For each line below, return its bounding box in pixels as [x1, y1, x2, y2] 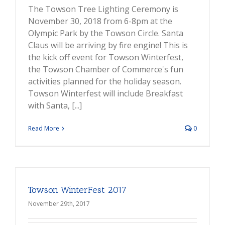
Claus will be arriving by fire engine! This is [28, 40, 188, 51]
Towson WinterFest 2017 [28, 184, 127, 196]
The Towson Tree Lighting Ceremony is [28, 4, 178, 15]
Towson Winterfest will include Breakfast [28, 88, 183, 99]
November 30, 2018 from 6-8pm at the [28, 16, 172, 27]
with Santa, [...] [28, 100, 82, 111]
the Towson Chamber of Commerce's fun [28, 64, 183, 75]
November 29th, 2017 [28, 199, 90, 208]
